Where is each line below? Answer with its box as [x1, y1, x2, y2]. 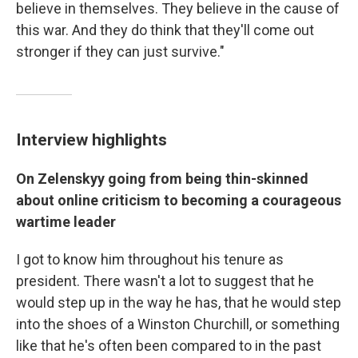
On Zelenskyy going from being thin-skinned [16, 170, 308, 188]
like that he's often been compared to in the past [16, 337, 321, 355]
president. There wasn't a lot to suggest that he [16, 272, 314, 290]
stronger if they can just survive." [16, 43, 225, 61]
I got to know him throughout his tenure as [16, 251, 284, 268]
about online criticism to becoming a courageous [16, 192, 341, 209]
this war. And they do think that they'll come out [16, 22, 314, 39]
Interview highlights [16, 129, 167, 150]
